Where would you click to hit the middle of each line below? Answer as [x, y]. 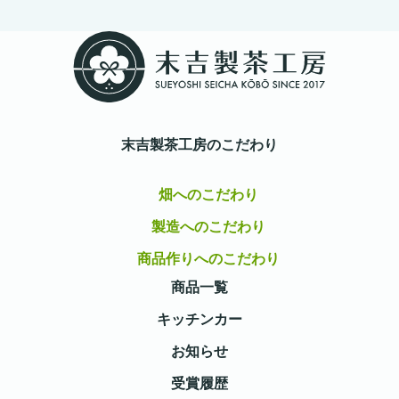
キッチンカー [199, 320]
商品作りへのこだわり [208, 259]
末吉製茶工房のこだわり [199, 145]
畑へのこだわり [208, 195]
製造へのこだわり [208, 227]
